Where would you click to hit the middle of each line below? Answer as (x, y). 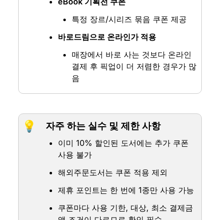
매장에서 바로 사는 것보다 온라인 (131, 55)
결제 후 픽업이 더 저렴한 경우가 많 (134, 67)
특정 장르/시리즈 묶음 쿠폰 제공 (129, 19)
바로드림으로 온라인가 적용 (107, 37)
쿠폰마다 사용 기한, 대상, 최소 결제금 (126, 208)
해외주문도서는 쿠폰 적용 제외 (113, 173)
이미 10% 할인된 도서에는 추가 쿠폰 (124, 143)
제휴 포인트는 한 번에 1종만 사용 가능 (126, 190)
